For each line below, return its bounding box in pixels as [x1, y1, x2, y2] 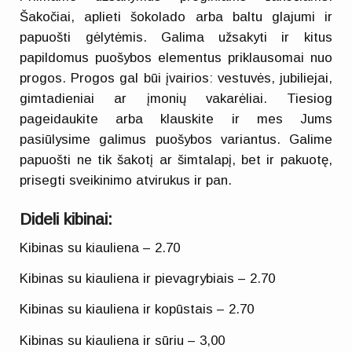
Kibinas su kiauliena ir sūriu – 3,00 [20, 332, 225, 348]
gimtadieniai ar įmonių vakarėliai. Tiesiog [20, 90, 332, 106]
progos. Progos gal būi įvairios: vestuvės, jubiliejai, [20, 70, 332, 86]
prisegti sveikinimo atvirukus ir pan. [20, 172, 233, 188]
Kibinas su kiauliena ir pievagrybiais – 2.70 [20, 271, 276, 286]
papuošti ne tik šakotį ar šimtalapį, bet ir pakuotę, [20, 152, 332, 167]
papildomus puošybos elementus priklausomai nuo [20, 49, 332, 65]
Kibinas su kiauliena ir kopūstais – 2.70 [20, 302, 255, 317]
